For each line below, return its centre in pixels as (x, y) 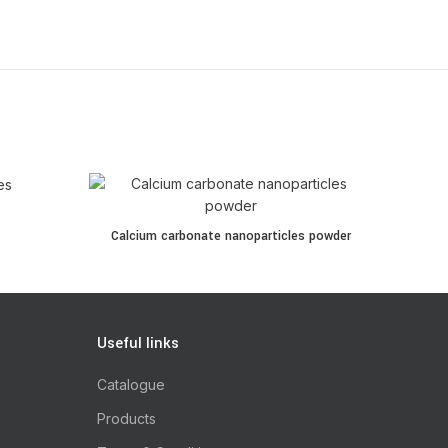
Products (126, 418)
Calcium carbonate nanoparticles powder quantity (252, 226)
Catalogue (130, 384)
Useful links (137, 343)
